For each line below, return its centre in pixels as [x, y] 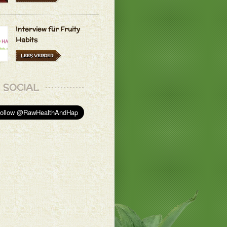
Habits [27, 40]
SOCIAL [21, 87]
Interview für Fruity [48, 29]
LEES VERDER [37, 55]
